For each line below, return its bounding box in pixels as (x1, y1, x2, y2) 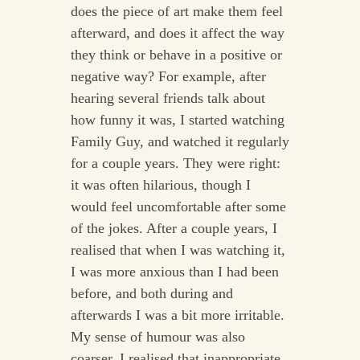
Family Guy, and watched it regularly (70, 133, 289, 150)
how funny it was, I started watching (70, 112, 284, 129)
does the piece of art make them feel (70, 3, 283, 20)
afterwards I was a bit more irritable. (70, 307, 284, 324)
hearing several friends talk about (70, 90, 265, 107)
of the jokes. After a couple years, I (70, 220, 277, 237)
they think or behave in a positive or (70, 47, 282, 63)
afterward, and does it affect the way (70, 25, 284, 42)
